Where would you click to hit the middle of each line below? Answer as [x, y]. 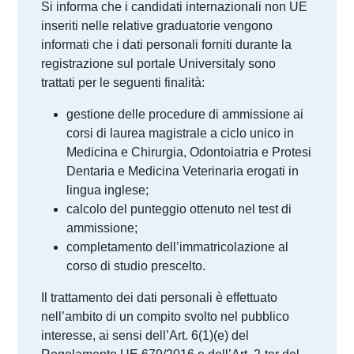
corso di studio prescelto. [136, 266]
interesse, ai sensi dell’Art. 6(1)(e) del [145, 335]
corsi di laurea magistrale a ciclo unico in [181, 133]
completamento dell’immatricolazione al [178, 247]
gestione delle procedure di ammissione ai [185, 114]
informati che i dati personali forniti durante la [167, 45]
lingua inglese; [108, 190]
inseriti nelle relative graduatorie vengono [157, 26]
